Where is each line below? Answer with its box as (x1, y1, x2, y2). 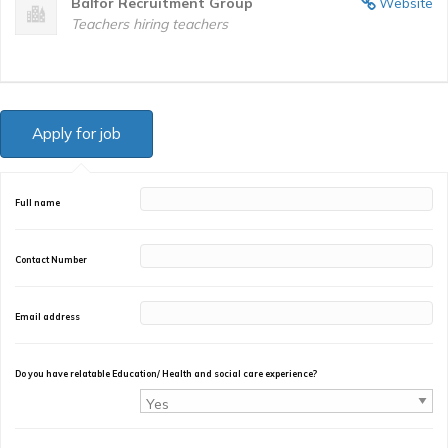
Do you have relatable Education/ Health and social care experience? (15, 367, 317, 379)
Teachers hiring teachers (71, 15, 228, 33)
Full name (15, 196, 60, 208)
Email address (15, 310, 80, 322)
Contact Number (15, 253, 87, 265)
